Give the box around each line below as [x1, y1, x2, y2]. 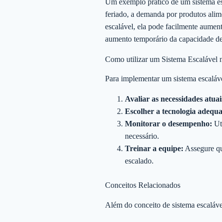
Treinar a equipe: [125, 144, 183, 153]
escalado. [125, 157, 154, 166]
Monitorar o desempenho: [125, 119, 212, 128]
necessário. [125, 132, 159, 141]
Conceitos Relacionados [105, 181, 180, 190]
